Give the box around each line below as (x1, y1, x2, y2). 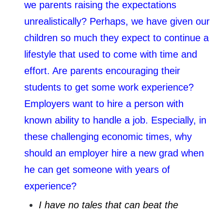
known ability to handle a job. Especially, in (24, 114, 206, 125)
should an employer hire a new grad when (24, 147, 204, 158)
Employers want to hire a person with (24, 98, 184, 109)
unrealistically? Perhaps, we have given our (24, 15, 210, 27)
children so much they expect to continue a (24, 32, 209, 43)
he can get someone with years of (24, 164, 170, 175)
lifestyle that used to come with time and (24, 48, 197, 60)
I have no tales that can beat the (39, 199, 178, 210)
